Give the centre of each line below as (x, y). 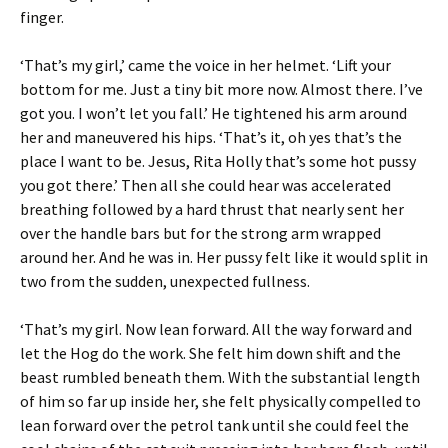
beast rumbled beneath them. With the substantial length (220, 376)
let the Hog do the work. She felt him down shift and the (210, 352)
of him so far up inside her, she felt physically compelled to (220, 400)
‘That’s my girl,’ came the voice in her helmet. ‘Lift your (205, 64)
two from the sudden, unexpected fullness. (165, 280)
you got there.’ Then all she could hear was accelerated (205, 184)
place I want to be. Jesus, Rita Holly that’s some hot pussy (218, 160)
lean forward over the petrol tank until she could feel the (214, 424)
